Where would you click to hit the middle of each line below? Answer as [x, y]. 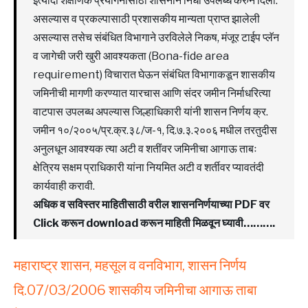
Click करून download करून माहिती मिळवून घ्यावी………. [154, 223]
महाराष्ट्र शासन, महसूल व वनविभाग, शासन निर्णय [130, 265]
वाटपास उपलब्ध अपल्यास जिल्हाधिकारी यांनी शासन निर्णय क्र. [151, 111]
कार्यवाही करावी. [64, 186]
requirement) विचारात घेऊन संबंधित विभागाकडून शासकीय [154, 74]
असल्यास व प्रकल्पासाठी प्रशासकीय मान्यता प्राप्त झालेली [146, 19]
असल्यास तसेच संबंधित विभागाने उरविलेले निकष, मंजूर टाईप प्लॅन [156, 37]
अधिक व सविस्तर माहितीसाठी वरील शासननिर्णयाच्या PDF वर [151, 204]
